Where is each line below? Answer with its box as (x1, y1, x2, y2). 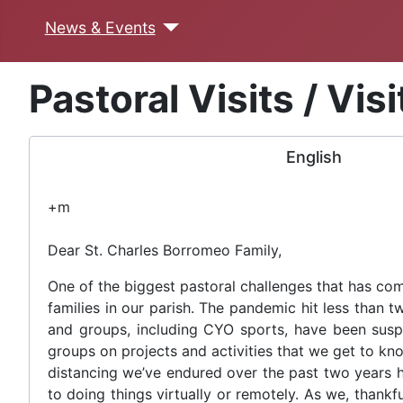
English (286, 147, 343, 166)
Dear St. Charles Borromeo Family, (48, 240, 282, 259)
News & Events (44, 17, 156, 37)
